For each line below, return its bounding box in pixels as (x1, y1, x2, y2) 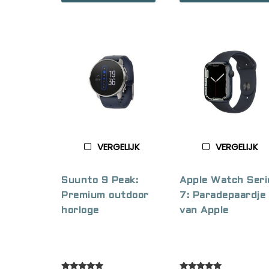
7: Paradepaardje (180, 190, 266, 200)
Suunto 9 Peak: (61, 175, 138, 185)
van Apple (180, 205, 229, 215)
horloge (61, 205, 99, 215)
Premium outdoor (61, 190, 149, 200)
